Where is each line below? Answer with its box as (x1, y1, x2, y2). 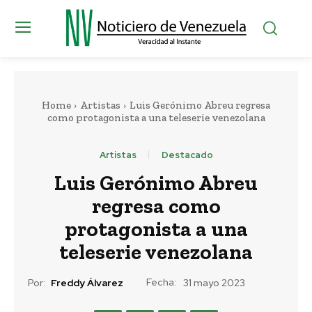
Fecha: (146, 275, 176, 288)
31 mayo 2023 (183, 276, 245, 290)
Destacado (161, 148, 213, 161)
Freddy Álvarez (51, 276, 123, 290)
